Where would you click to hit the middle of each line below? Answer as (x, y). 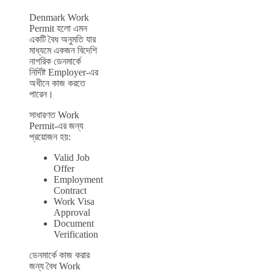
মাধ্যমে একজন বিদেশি (63, 51)
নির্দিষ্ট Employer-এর (64, 73)
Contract (70, 191)
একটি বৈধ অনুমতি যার (62, 40)
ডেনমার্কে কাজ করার (59, 255)
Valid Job (72, 158)
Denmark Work (59, 18)
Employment (78, 180)
